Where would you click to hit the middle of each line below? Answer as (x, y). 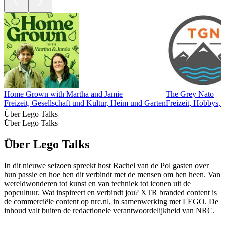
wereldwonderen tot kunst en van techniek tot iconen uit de (97, 183)
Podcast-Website (30, 219)
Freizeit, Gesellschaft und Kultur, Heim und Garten (85, 103)
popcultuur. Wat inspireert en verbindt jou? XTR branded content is (110, 192)
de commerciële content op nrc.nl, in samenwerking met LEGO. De (111, 201)
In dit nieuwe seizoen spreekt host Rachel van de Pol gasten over (106, 165)
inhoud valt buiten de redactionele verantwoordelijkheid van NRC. (109, 210)
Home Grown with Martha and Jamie (63, 94)
